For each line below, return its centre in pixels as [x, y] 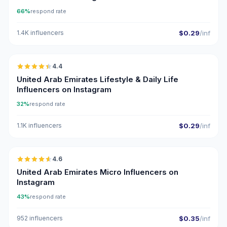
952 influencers [40, 218]
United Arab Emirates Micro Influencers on [98, 172]
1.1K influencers [39, 125]
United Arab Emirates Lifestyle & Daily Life [98, 79]
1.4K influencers [40, 33]
